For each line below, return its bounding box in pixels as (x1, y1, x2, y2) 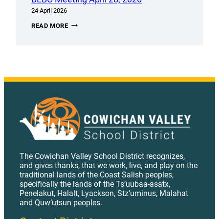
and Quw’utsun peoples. (20, 198, 102, 208)
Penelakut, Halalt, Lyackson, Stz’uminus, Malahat (20, 189, 188, 198)
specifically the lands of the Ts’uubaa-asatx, (20, 179, 170, 189)
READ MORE (31, 22, 68, 29)
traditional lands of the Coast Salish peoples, (20, 170, 174, 180)
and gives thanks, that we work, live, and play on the (20, 161, 197, 171)
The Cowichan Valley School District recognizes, (20, 152, 185, 161)
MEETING (67, 27, 97, 35)
